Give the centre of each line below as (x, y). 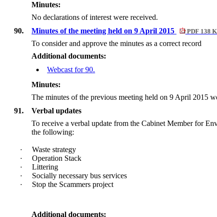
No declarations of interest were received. (95, 17)
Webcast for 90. (71, 69)
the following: (53, 132)
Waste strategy (53, 149)
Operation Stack (56, 158)
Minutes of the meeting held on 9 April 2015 (104, 31)
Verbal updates (57, 110)
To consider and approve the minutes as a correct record (117, 43)
